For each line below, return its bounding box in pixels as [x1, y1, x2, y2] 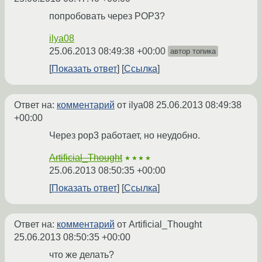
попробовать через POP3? [49, 11, 165, 22]
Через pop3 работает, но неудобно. [49, 130, 200, 141]
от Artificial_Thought [115, 219, 202, 230]
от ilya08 [115, 100, 156, 111]
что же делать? [49, 250, 114, 260]
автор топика [170, 47, 216, 56]
